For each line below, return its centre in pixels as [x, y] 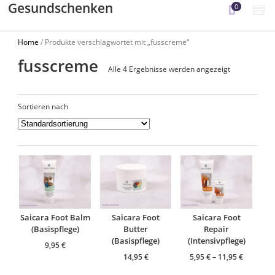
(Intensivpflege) [216, 241]
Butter [136, 229]
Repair [217, 229]
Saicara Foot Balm [55, 218]
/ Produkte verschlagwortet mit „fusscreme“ [114, 41]
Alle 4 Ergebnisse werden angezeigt [169, 68]
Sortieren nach [43, 107]
